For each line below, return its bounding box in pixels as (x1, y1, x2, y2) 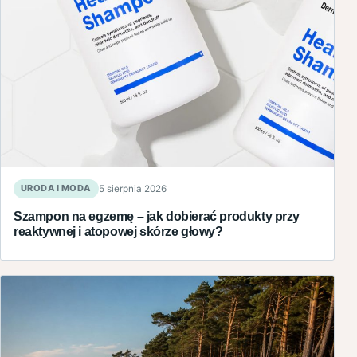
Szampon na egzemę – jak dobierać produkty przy (14, 208, 300, 223)
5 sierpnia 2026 (98, 182, 167, 194)
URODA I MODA (21, 182, 92, 194)
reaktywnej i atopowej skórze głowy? (14, 223, 223, 238)
